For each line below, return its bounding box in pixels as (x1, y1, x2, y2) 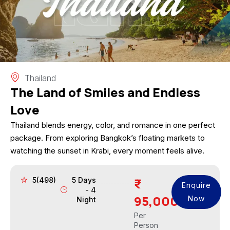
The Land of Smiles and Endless (10, 83, 200, 101)
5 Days (72, 175, 97, 184)
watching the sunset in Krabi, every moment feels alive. (10, 145, 204, 156)
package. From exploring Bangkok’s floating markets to (10, 132, 205, 143)
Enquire (182, 180, 212, 189)
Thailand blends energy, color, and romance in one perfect (10, 120, 215, 130)
